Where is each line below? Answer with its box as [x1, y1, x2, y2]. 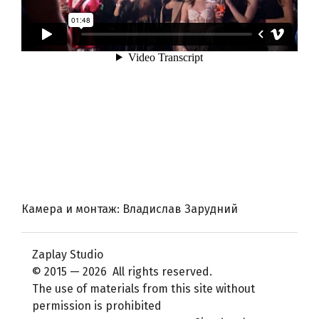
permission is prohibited [32, 298, 162, 313]
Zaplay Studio [32, 247, 103, 261]
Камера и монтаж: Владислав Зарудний [21, 202, 238, 216]
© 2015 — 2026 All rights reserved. [32, 264, 212, 278]
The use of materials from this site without [32, 281, 255, 296]
